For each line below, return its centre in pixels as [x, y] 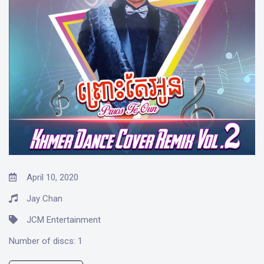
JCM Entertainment [62, 220]
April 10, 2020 [51, 177]
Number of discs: [42, 241]
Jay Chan [43, 198]
